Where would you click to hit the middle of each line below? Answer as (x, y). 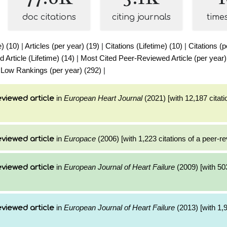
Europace (80, 139)
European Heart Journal (103, 98)
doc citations (49, 17)
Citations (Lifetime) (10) (144, 46)
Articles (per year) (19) (62, 46)
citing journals (141, 17)
